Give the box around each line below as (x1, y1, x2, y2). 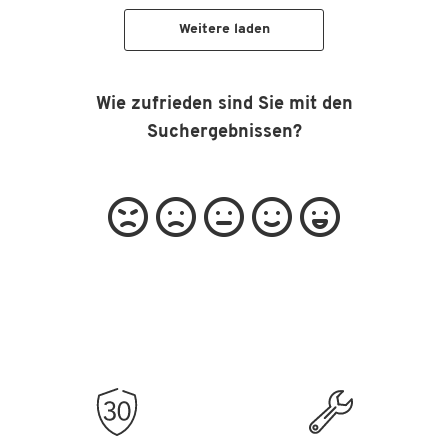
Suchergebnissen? (146, 123, 302, 142)
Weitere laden (178, 22, 270, 37)
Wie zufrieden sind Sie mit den (95, 95, 353, 114)
